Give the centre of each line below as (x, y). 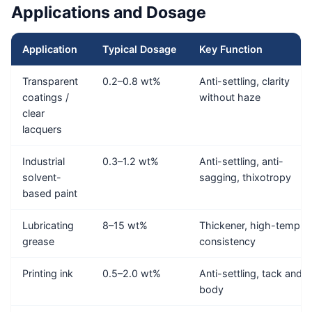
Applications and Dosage (109, 13)
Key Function (231, 49)
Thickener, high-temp (250, 225)
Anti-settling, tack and (251, 273)
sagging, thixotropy (245, 177)
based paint (50, 193)
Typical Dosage (140, 49)
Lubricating (48, 225)
